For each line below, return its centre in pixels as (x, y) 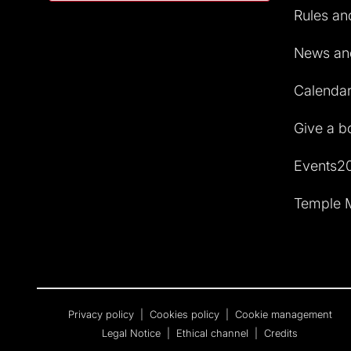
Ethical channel (214, 333)
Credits (281, 333)
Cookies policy (186, 314)
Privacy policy (102, 314)
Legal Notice (133, 333)
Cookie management (283, 314)
